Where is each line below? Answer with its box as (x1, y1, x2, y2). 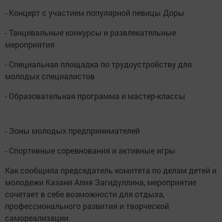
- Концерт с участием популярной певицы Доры (5, 7, 188, 18)
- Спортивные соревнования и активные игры (5, 145, 179, 156)
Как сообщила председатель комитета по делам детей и (5, 165, 217, 176)
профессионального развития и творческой (5, 201, 169, 212)
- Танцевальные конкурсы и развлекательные (5, 27, 176, 38)
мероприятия (5, 39, 58, 50)
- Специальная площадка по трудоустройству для (5, 59, 192, 70)
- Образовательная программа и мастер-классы (5, 91, 189, 102)
